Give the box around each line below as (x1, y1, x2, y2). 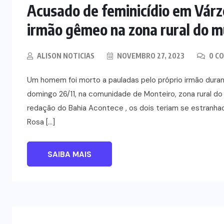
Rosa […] (27, 116, 55, 127)
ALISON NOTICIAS (37, 51, 94, 60)
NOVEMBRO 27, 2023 (115, 51, 184, 60)
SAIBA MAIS (47, 149, 91, 159)
